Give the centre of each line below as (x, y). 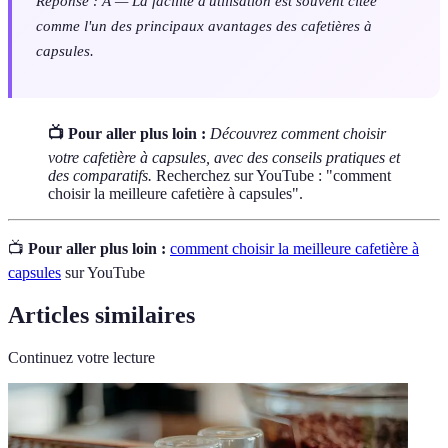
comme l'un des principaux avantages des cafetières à (204, 25)
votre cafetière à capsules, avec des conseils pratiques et (224, 157)
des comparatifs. (100, 175)
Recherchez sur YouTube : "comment (271, 175)
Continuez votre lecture (81, 357)
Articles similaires (101, 314)
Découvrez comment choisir (298, 133)
